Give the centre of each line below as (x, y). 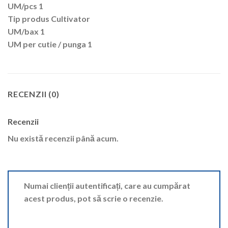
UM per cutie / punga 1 (50, 44)
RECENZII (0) (34, 94)
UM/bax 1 (26, 32)
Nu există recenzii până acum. (63, 138)
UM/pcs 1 (25, 6)
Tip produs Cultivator (49, 19)
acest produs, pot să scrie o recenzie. (94, 198)
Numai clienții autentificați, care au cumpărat (107, 185)
